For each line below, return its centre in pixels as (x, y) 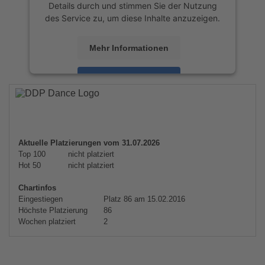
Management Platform (109, 112)
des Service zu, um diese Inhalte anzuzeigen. (132, 18)
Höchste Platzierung (53, 210)
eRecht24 (180, 112)
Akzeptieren (129, 78)
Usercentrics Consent (157, 100)
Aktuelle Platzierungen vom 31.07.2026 (89, 143)
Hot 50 (30, 165)
